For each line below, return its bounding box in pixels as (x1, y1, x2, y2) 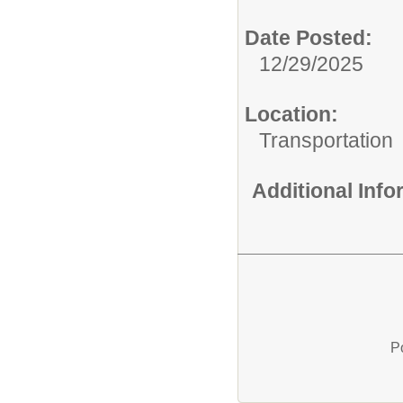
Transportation (259, 129, 393, 153)
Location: (245, 103, 338, 127)
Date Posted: (245, 26, 372, 50)
